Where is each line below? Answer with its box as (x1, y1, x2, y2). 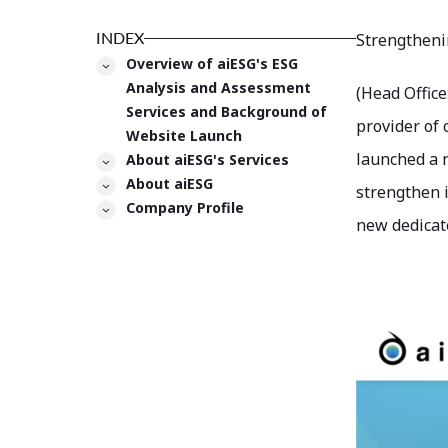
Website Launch (125, 126, 242, 146)
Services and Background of (125, 102, 327, 122)
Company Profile (125, 198, 244, 218)
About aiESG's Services (125, 150, 289, 170)
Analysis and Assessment (125, 78, 311, 98)
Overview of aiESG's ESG (125, 54, 298, 74)
